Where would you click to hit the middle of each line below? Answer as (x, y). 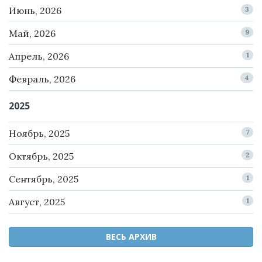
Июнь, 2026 (35, 11)
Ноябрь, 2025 (39, 134)
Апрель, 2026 (39, 56)
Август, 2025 (37, 202)
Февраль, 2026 (42, 79)
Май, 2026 (32, 34)
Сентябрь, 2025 (44, 179)
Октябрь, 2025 (41, 156)
